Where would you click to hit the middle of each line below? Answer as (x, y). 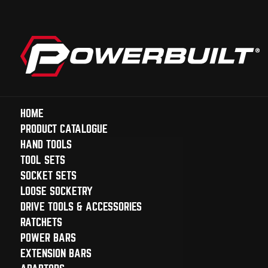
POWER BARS (48, 238)
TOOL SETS (42, 160)
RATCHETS (41, 222)
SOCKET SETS (48, 176)
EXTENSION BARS (56, 253)
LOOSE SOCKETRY (56, 191)
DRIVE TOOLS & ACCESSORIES (81, 207)
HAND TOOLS (46, 144)
